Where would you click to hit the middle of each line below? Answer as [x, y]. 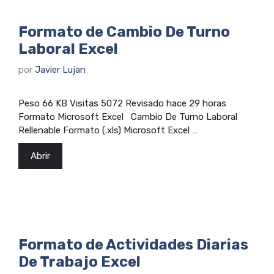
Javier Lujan [60, 70]
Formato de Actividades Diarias [133, 245]
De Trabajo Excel [80, 262]
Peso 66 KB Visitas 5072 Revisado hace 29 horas [122, 104]
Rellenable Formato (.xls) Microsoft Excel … [108, 131]
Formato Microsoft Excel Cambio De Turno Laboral [128, 117]
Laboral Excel [68, 49]
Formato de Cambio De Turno [124, 31]
